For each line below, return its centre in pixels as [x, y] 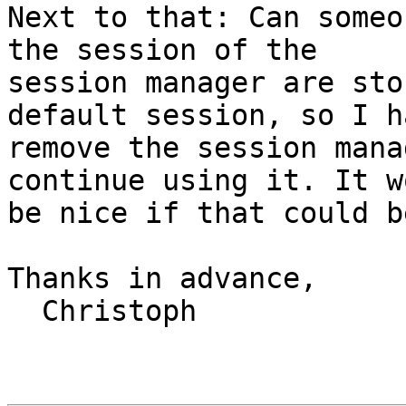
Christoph [24, 311]
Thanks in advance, [162, 279]
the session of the [162, 50]
